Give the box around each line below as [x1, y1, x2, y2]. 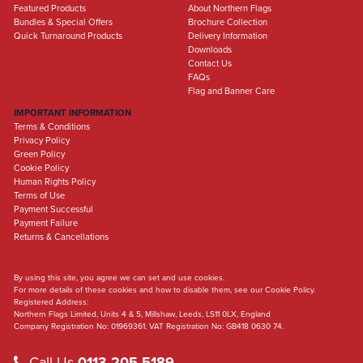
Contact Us [187, 58, 232, 70]
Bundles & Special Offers [14, 17, 113, 28]
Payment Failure [14, 218, 78, 229]
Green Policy [14, 149, 65, 160]
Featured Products [14, 3, 86, 15]
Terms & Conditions [14, 122, 90, 133]
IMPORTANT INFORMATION [14, 108, 131, 119]
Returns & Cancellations [14, 232, 109, 243]
